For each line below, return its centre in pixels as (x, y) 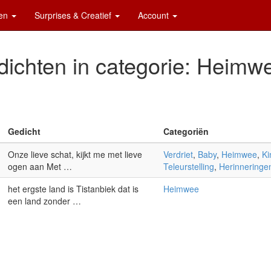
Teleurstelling (188, 166)
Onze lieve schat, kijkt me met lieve (75, 154)
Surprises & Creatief (74, 15)
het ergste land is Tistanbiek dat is (73, 189)
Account (155, 15)
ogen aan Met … (40, 166)
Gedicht (24, 131)
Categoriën (186, 131)
